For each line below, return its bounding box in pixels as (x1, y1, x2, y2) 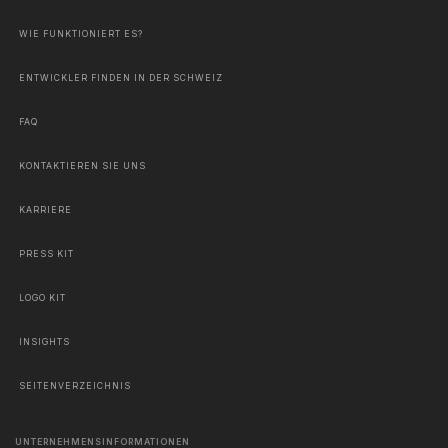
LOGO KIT (19, 292, 66, 303)
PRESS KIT (19, 248, 74, 259)
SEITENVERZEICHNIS (19, 380, 131, 391)
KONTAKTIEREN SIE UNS (19, 160, 146, 171)
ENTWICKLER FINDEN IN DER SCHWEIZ (19, 72, 223, 83)
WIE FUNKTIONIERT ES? (19, 28, 143, 39)
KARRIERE (19, 204, 72, 215)
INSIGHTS (19, 336, 70, 347)
